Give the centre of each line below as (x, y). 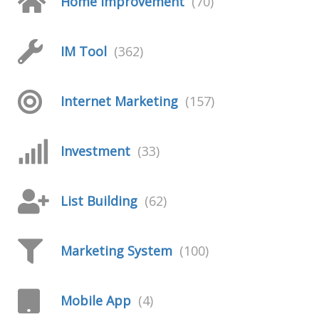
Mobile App (96, 300)
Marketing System (116, 251)
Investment (95, 151)
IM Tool (84, 51)
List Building (99, 201)
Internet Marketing (119, 101)
